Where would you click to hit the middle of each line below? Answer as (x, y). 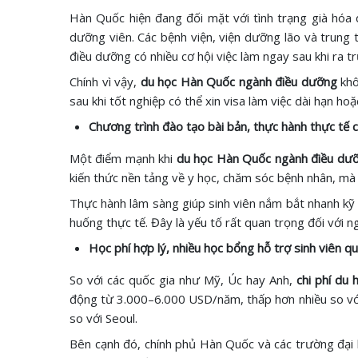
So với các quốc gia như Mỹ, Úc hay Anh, (181, 280)
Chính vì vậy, (105, 82)
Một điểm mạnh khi (123, 158)
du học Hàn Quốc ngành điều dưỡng (239, 82)
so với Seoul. (103, 318)
